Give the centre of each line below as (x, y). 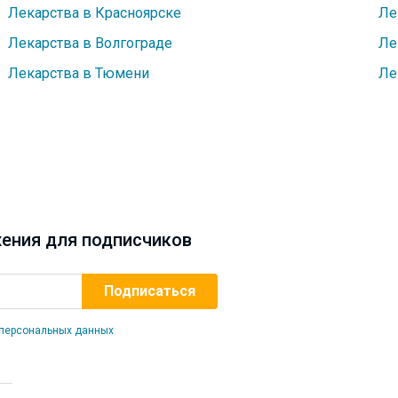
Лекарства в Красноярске (95, 13)
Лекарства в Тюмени (79, 73)
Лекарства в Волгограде (91, 43)
